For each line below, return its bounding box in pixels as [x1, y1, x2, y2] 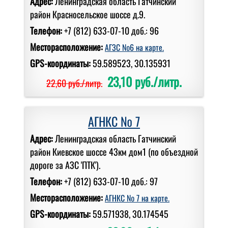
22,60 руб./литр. [46, 76, 102, 90]
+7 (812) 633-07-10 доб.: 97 [64, 174, 158, 188]
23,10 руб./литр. [107, 72, 182, 91]
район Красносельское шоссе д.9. [30, 7, 145, 21]
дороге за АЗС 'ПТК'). [30, 158, 100, 172]
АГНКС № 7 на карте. [105, 191, 169, 204]
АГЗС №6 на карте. [105, 41, 164, 53]
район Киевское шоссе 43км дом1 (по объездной [30, 145, 198, 158]
